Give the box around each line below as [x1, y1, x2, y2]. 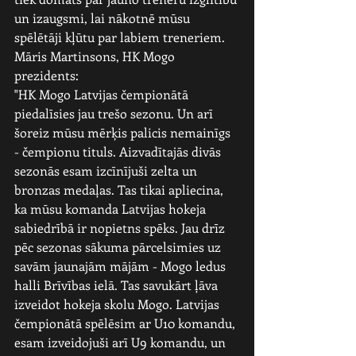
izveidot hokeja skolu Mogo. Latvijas [14, 296, 222, 312]
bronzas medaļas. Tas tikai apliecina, [14, 181, 226, 198]
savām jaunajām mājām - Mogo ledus [14, 257, 229, 274]
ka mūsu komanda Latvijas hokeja [14, 200, 209, 217]
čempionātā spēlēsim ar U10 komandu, [14, 315, 238, 331]
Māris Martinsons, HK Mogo [14, 48, 178, 64]
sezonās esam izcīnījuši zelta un [14, 162, 200, 179]
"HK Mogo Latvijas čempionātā [14, 86, 192, 103]
